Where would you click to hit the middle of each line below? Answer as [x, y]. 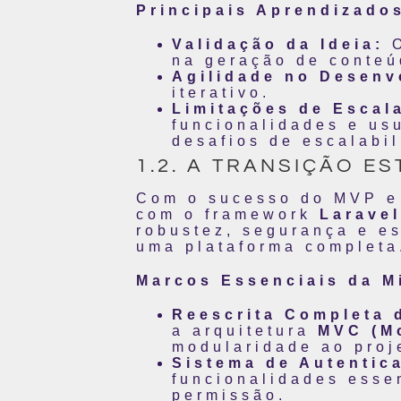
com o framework [228, 214]
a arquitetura [245, 330]
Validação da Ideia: [278, 44]
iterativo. [221, 92]
